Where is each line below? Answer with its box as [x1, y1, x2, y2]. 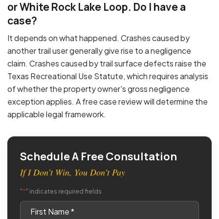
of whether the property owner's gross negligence [7, 84, 190, 94]
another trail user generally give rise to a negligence [7, 45, 191, 56]
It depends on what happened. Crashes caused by [7, 33, 190, 44]
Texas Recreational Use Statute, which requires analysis [7, 71, 208, 82]
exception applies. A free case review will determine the [7, 96, 208, 107]
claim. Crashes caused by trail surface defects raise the [7, 58, 206, 69]
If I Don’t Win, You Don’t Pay [20, 166, 125, 178]
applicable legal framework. [7, 109, 106, 120]
